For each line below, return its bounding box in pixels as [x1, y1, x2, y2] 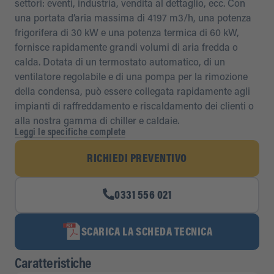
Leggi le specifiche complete [15, 128, 125, 138]
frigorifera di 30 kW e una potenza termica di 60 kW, [15, 29, 239, 39]
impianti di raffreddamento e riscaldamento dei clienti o [15, 102, 254, 112]
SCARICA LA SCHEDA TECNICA [81, 227, 213, 239]
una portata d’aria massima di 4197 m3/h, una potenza [15, 14, 251, 24]
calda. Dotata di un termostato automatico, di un [15, 58, 225, 68]
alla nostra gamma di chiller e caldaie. [15, 117, 179, 127]
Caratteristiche [15, 257, 92, 272]
